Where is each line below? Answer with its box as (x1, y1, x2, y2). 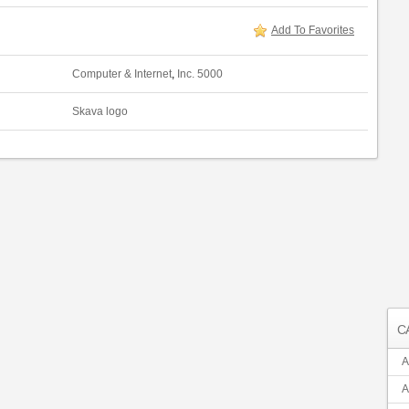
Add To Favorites (271, 24, 354, 37)
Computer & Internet (72, 68, 172, 80)
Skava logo (72, 105, 128, 118)
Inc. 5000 (177, 68, 223, 80)
